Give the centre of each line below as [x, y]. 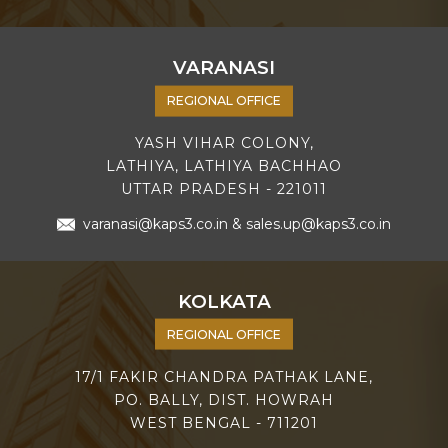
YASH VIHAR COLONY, [224, 142]
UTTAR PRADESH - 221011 [224, 188]
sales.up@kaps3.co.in [319, 223]
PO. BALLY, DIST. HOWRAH [224, 399]
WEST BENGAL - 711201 [224, 422]
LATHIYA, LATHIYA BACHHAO [224, 165]
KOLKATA [224, 301]
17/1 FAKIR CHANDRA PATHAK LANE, [224, 376]
